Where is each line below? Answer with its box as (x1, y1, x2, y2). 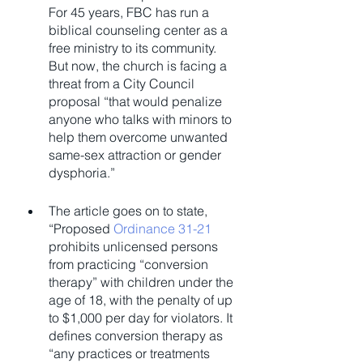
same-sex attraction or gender (49, 147, 224, 164)
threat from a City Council (49, 75, 198, 92)
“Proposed (49, 220, 113, 237)
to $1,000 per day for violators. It (49, 310, 236, 327)
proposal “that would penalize (49, 93, 225, 110)
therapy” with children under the (49, 274, 237, 291)
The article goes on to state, (49, 203, 211, 220)
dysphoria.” (49, 164, 115, 181)
